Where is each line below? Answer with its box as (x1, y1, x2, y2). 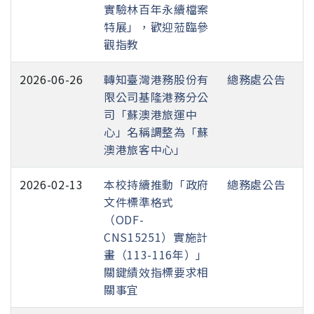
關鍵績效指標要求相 (104, 263, 209, 280)
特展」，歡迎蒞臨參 (104, 18, 209, 35)
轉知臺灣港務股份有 (104, 70, 209, 88)
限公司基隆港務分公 (104, 88, 209, 105)
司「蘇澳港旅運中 (104, 105, 198, 123)
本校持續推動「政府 (104, 175, 209, 193)
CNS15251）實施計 (104, 228, 209, 245)
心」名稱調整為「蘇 (104, 123, 209, 140)
